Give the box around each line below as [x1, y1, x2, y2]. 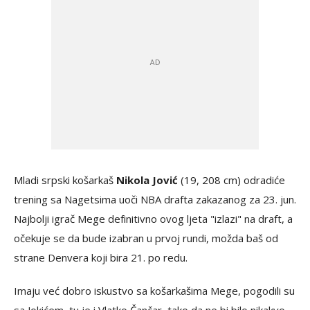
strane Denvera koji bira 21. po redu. [14, 250, 188, 264]
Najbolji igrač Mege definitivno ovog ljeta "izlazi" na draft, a [14, 212, 293, 226]
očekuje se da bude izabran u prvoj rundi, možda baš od [14, 231, 278, 245]
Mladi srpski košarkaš [14, 173, 116, 187]
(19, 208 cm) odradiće [178, 173, 285, 187]
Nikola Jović [116, 173, 178, 187]
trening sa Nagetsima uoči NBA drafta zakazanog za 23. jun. [14, 192, 296, 206]
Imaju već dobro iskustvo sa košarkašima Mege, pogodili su [14, 284, 295, 298]
